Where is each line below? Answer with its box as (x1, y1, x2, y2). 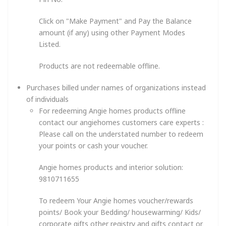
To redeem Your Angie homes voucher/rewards (39, 195, 193, 205)
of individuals (26, 94, 69, 104)
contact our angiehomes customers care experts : (39, 117, 204, 127)
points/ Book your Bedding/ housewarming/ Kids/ (39, 207, 201, 217)
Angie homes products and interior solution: (39, 162, 183, 172)
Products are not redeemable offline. (39, 61, 160, 71)
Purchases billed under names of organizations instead (26, 82, 206, 92)
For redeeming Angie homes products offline (39, 105, 186, 116)
